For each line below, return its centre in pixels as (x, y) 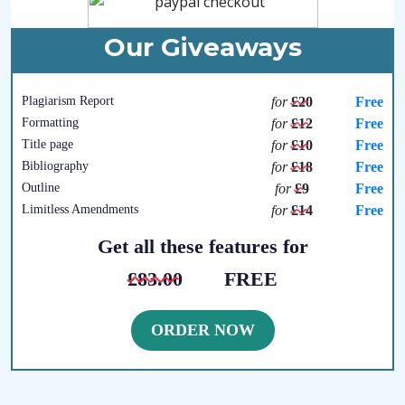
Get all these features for (202, 246)
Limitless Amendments (80, 209)
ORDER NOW (202, 330)
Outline (41, 187)
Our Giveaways (202, 47)
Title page (47, 144)
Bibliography (55, 165)
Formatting (50, 122)
